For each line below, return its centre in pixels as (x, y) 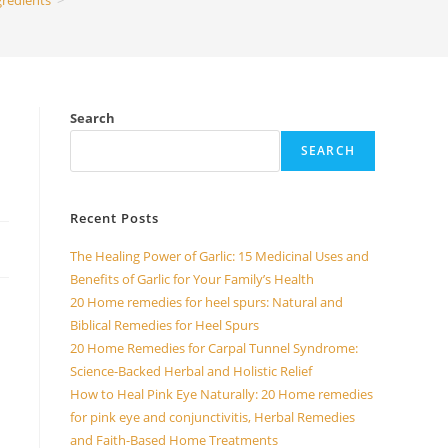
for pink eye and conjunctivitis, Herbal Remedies (212, 417)
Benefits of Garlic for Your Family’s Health (192, 279)
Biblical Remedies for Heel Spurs (164, 325)
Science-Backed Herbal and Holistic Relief (191, 371)
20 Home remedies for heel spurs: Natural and (206, 302)
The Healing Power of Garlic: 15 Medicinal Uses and (219, 256)
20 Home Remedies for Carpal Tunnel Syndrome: (214, 348)
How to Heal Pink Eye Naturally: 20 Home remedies (221, 394)
